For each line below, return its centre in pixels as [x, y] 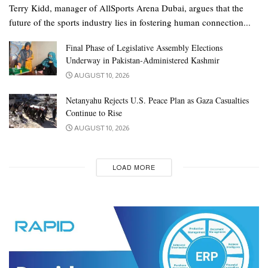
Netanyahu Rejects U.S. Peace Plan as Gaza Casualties [157, 100]
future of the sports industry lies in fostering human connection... [130, 22]
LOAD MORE [134, 167]
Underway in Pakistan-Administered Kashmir [143, 60]
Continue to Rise [94, 112]
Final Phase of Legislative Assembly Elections [144, 47]
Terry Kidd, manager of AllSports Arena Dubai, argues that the [126, 7]
